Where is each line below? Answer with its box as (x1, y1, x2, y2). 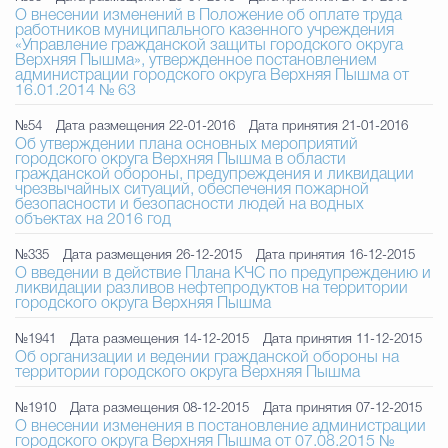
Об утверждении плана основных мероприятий (15, 138, 358, 152)
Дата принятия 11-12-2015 (263, 333, 422, 346)
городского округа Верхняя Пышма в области (15, 153, 346, 167)
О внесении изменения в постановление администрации (15, 420, 426, 434)
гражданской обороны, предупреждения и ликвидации (15, 168, 414, 182)
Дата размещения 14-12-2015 (70, 333, 249, 346)
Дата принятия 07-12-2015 (263, 402, 422, 415)
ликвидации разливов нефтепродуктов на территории (15, 282, 408, 296)
